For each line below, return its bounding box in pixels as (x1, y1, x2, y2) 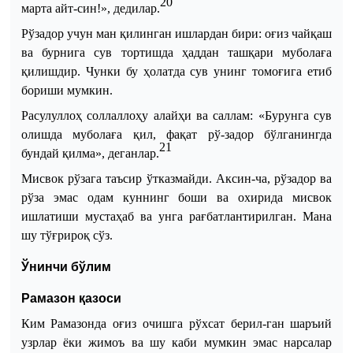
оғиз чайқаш (265, 26, 333, 40)
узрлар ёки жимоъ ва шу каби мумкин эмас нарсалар (20, 335, 333, 349)
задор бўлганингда (224, 127, 333, 141)
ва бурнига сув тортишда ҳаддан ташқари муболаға (20, 45, 333, 59)
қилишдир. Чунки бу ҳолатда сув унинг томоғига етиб (20, 64, 333, 78)
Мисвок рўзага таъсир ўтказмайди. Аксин (20, 171, 251, 185)
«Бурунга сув (258, 108, 333, 122)
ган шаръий (266, 316, 333, 330)
